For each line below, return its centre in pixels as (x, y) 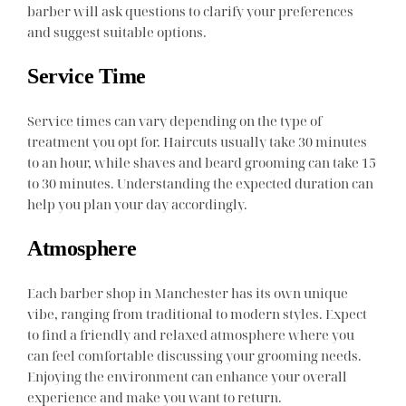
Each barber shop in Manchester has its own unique (188, 292)
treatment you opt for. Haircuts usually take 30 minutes (198, 141)
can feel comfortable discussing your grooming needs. (195, 355)
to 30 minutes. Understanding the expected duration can (201, 183)
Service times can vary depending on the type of (175, 120)
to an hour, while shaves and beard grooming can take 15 (202, 162)
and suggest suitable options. (117, 31)
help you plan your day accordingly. (138, 203)
